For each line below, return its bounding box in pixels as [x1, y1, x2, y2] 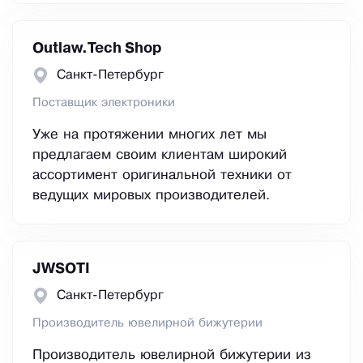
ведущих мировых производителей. [32, 190, 270, 203]
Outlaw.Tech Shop [32, 42, 162, 56]
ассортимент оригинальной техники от [32, 169, 292, 182]
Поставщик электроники [32, 97, 175, 109]
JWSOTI [32, 263, 90, 276]
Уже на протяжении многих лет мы [32, 129, 267, 142]
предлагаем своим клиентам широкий [32, 149, 287, 162]
